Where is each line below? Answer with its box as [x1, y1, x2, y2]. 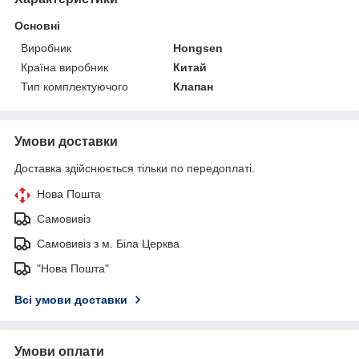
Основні [14, 18, 60, 32]
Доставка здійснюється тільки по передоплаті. [14, 161, 255, 175]
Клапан [173, 79, 214, 93]
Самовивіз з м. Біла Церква [37, 236, 179, 250]
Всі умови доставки [14, 292, 127, 306]
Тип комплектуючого [21, 79, 128, 93]
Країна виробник [21, 60, 108, 74]
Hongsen [173, 41, 224, 54]
